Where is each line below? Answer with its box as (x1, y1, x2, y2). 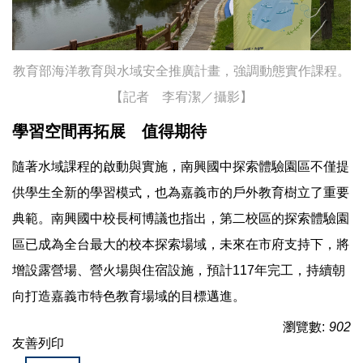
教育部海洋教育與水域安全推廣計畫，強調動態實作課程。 (13, 64, 350, 79)
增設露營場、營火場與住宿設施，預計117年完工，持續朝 (12, 263, 345, 278)
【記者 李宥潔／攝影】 (110, 90, 253, 105)
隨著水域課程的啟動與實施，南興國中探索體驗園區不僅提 (12, 160, 349, 174)
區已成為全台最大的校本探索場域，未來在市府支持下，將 (12, 237, 349, 252)
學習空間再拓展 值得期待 (12, 122, 207, 141)
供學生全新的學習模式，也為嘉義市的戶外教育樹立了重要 (12, 186, 349, 200)
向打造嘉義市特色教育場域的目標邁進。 (12, 289, 246, 304)
